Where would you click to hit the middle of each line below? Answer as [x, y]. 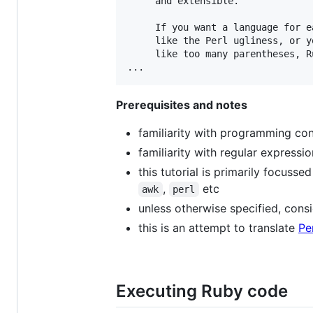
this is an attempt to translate [218, 228]
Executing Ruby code [202, 291]
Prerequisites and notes [182, 105]
